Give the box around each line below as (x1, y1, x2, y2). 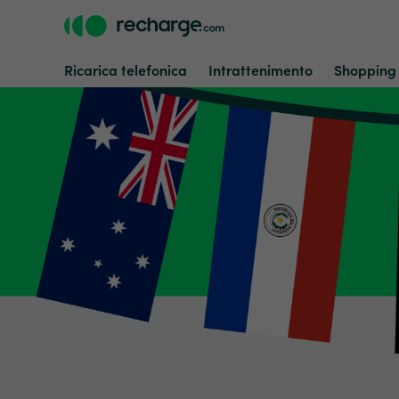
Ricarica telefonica (64, 60, 187, 79)
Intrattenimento (208, 60, 313, 79)
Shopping (334, 60, 396, 79)
